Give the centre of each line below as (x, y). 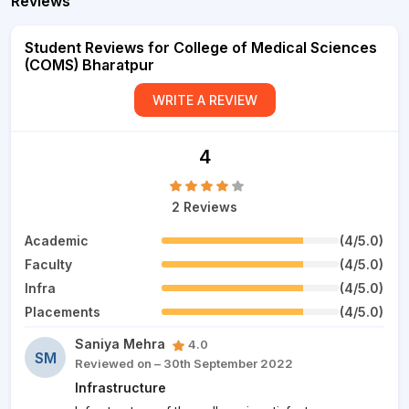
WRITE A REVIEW (204, 100)
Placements (63, 312)
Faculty (48, 264)
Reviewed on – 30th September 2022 (184, 363)
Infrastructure (121, 388)
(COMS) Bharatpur (89, 65)
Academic (57, 241)
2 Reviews (204, 207)
